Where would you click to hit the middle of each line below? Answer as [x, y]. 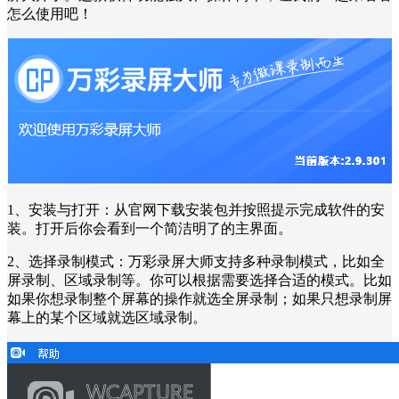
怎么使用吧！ [50, 13]
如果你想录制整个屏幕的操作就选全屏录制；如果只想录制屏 [199, 298]
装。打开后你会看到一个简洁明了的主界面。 [150, 228]
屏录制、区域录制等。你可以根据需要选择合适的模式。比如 [199, 280]
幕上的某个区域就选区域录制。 [107, 317]
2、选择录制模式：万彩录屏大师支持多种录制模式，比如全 [196, 261]
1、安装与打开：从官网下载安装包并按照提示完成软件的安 [196, 209]
